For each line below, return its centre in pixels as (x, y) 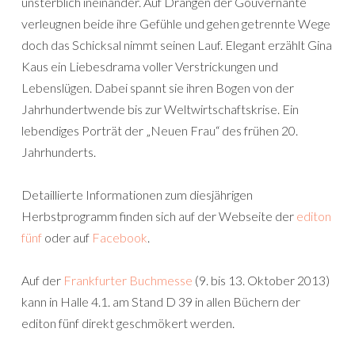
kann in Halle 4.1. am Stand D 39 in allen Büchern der (161, 302)
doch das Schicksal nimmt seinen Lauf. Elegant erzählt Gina (177, 45)
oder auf (67, 237)
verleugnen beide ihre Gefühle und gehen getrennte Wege (176, 23)
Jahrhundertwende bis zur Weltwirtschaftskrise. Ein (160, 109)
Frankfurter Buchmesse (128, 280)
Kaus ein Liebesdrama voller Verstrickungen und (150, 66)
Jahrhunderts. (59, 152)
